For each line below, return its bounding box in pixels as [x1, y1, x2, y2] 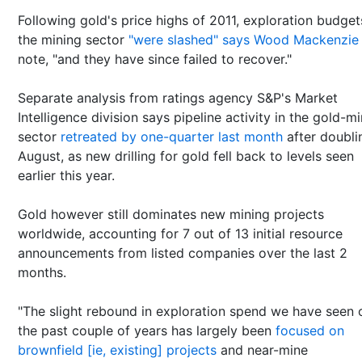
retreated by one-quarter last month [61, 128, 283, 145]
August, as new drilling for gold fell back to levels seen [18, 147, 354, 164]
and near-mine [217, 341, 308, 358]
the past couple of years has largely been [18, 322, 276, 339]
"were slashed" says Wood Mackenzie [128, 31, 359, 48]
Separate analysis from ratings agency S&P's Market [18, 89, 338, 106]
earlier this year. [18, 166, 115, 183]
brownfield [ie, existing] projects [18, 341, 217, 358]
